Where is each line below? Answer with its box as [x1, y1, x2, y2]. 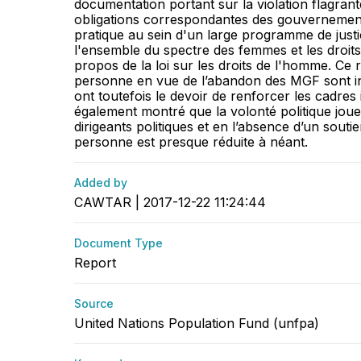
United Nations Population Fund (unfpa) [74, 315, 319, 331]
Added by [74, 176, 127, 189]
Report [74, 255, 116, 271]
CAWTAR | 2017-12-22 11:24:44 [74, 194, 266, 210]
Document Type [74, 236, 163, 250]
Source [74, 297, 114, 310]
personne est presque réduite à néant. [74, 134, 308, 150]
